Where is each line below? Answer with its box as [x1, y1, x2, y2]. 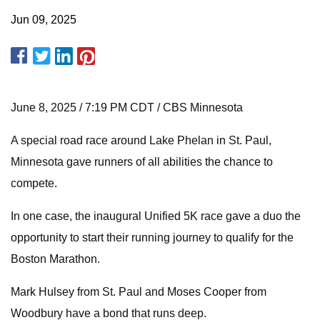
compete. [11, 177, 57, 189]
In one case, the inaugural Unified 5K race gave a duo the [11, 210, 301, 222]
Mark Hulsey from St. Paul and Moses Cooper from [11, 286, 266, 298]
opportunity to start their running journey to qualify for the [11, 231, 294, 244]
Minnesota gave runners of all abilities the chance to [11, 156, 273, 168]
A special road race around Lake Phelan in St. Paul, [11, 134, 271, 146]
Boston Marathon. [11, 253, 100, 265]
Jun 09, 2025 [11, 14, 76, 26]
